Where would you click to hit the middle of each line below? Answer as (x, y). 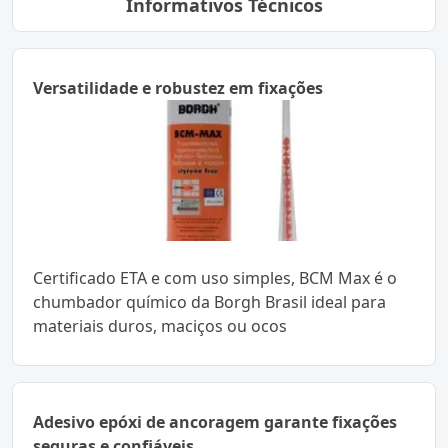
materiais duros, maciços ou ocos (160, 325)
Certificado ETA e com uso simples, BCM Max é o (215, 277)
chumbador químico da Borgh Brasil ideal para (209, 301)
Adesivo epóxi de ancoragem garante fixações (215, 421)
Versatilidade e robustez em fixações (178, 87)
